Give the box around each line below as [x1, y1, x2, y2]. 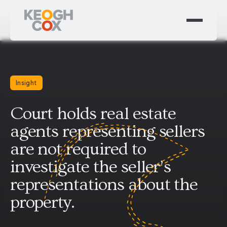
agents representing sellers [10, 121, 205, 141]
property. [10, 192, 75, 212]
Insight [16, 79, 37, 87]
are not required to [10, 139, 146, 159]
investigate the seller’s [10, 157, 171, 177]
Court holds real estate [10, 103, 176, 124]
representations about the [10, 174, 198, 195]
